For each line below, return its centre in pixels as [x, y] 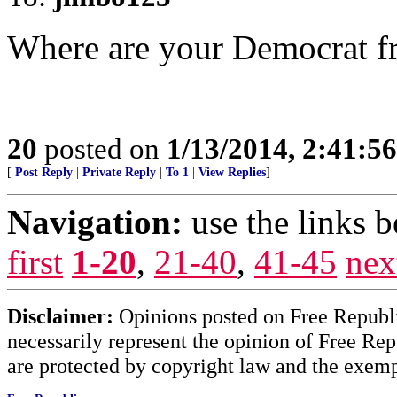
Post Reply [44, 172]
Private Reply [119, 172]
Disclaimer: [60, 316]
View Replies [232, 172]
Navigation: [95, 222]
